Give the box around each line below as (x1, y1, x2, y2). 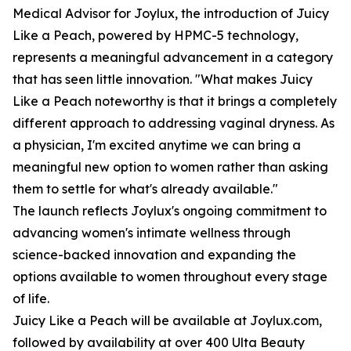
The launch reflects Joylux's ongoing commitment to (13, 203, 327, 219)
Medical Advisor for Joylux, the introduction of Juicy (13, 5, 329, 22)
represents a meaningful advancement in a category (13, 49, 333, 66)
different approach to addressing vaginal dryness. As (13, 115, 335, 132)
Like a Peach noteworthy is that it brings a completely (13, 93, 337, 110)
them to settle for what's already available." (13, 181, 278, 197)
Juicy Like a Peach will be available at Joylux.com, (13, 313, 322, 329)
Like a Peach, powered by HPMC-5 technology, (13, 27, 299, 44)
